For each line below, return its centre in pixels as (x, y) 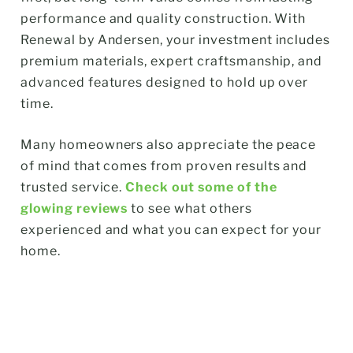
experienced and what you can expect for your (171, 230)
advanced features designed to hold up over (165, 83)
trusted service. (73, 188)
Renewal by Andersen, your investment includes (176, 40)
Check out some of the (201, 188)
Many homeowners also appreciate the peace (169, 145)
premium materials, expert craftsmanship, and (172, 61)
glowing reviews (74, 209)
